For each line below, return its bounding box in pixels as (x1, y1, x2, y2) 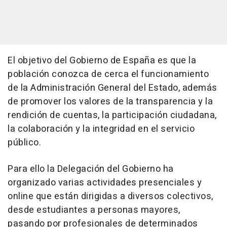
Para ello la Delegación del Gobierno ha (8, 162, 174, 176)
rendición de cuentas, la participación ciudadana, (8, 108, 217, 122)
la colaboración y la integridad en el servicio (8, 122, 195, 136)
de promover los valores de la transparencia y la (8, 95, 213, 108)
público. (8, 136, 41, 149)
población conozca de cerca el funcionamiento (8, 67, 209, 81)
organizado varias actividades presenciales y (8, 176, 202, 190)
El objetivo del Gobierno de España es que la (8, 54, 196, 67)
